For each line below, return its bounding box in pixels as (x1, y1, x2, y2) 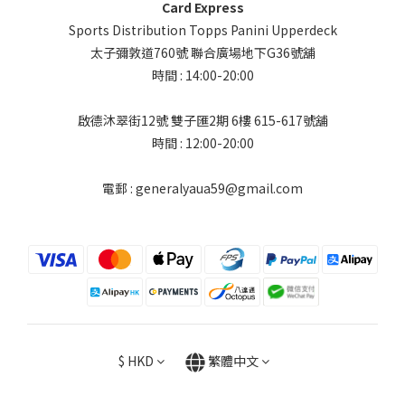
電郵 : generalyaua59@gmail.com (102, 179, 303, 197)
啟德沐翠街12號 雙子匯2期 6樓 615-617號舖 (77, 111, 328, 129)
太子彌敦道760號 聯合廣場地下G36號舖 (89, 43, 316, 61)
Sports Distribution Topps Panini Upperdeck (68, 21, 337, 39)
